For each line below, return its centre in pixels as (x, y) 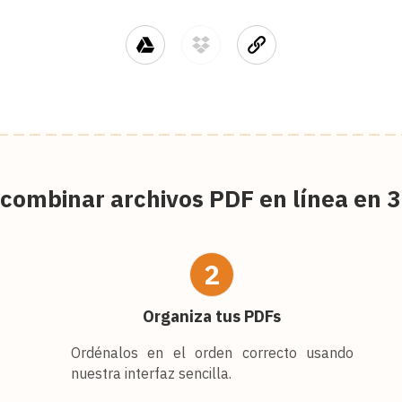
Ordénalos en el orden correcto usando (212, 352)
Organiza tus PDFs (212, 316)
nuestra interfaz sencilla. (151, 373)
